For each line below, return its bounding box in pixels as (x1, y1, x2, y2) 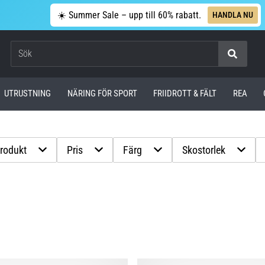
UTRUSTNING (4, 88, 51, 99)
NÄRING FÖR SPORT (67, 88, 137, 99)
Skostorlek (182, 143, 226, 156)
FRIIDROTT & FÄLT (153, 88, 217, 99)
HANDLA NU (212, 9, 253, 20)
